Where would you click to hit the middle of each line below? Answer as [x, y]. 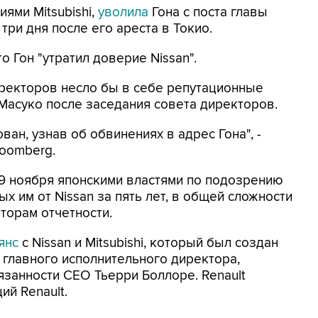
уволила [123, 12]
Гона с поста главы [208, 12]
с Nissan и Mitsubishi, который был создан [148, 243]
